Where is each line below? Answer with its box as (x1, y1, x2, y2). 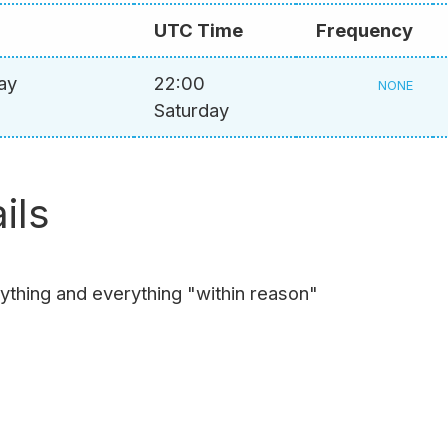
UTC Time (154, 19, 243, 42)
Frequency (316, 19, 413, 42)
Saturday (154, 99, 229, 122)
